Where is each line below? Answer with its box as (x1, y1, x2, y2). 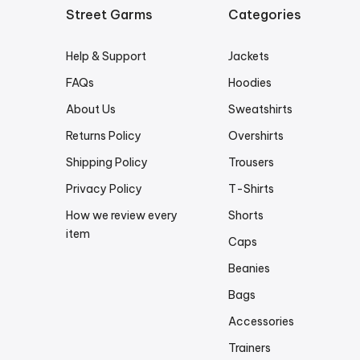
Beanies (227, 260, 270, 276)
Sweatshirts (227, 101, 292, 117)
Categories (227, 6, 301, 22)
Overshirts (227, 128, 284, 143)
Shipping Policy (66, 154, 149, 170)
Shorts (227, 207, 264, 223)
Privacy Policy (66, 181, 143, 196)
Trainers (227, 340, 271, 355)
